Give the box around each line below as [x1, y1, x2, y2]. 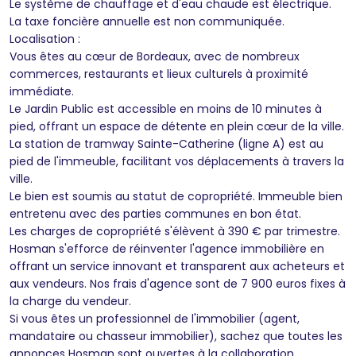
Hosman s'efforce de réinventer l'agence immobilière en [10, 240, 324, 257]
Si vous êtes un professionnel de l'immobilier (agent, [10, 310, 300, 327]
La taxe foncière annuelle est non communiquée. [10, 13, 284, 29]
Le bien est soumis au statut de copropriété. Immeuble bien [10, 188, 342, 204]
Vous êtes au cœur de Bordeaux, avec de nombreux [10, 48, 300, 64]
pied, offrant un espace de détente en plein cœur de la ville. [10, 118, 344, 134]
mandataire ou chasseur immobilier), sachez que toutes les [10, 327, 342, 344]
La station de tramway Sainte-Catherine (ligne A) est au [10, 135, 323, 152]
